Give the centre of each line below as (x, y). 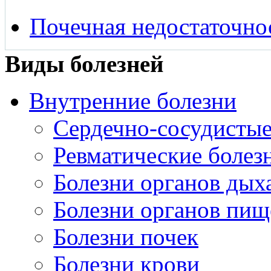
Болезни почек (126, 237)
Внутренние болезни (133, 100)
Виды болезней (84, 64)
